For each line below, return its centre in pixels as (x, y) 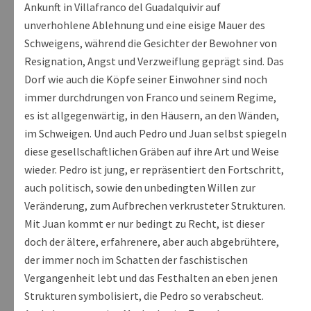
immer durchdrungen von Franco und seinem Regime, (150, 98)
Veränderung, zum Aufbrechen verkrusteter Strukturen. (155, 206)
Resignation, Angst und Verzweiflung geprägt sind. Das (154, 61)
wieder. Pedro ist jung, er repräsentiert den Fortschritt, (154, 170)
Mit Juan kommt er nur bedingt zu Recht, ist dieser (144, 224)
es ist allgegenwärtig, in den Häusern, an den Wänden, (152, 116)
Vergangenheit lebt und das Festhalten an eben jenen (151, 278)
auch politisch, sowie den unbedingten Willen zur (140, 188)
